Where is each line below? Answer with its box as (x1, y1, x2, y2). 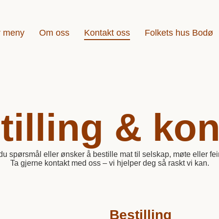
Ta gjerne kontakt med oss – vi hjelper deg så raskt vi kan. (10, 158, 209, 167)
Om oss (39, 27, 69, 38)
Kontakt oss (84, 27, 130, 38)
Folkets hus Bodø (144, 27, 213, 38)
